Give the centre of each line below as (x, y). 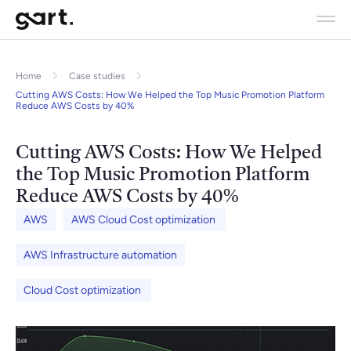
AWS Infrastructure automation (100, 255)
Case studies (97, 76)
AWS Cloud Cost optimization (145, 220)
